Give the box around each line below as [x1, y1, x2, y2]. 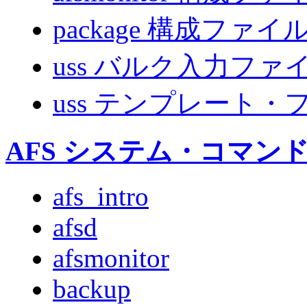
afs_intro [53, 182, 149, 212]
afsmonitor [53, 243, 169, 273]
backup [53, 274, 131, 304]
